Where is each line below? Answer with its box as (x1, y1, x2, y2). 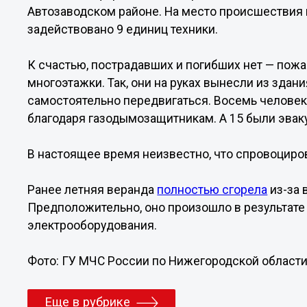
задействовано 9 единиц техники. (27, 23, 219, 36)
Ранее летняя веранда (27, 183, 158, 197)
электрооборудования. (27, 219, 158, 232)
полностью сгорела (157, 183, 268, 197)
